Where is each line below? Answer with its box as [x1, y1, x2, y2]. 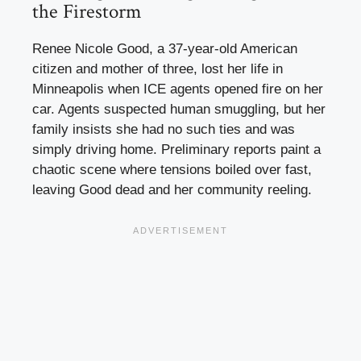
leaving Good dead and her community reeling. [32, 182, 312, 198]
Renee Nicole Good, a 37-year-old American [32, 41, 297, 57]
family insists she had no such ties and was [32, 122, 295, 138]
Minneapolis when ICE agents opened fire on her [32, 81, 323, 98]
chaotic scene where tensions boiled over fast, [32, 162, 312, 178]
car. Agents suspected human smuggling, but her [32, 102, 326, 118]
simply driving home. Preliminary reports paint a [32, 142, 321, 158]
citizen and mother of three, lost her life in [32, 61, 283, 77]
